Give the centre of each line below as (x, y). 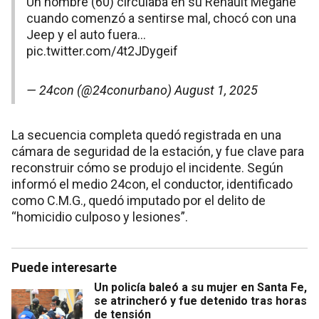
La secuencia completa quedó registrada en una (146, 135)
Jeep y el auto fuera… (86, 35)
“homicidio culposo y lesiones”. (100, 217)
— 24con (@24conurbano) (100, 90)
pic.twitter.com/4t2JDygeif (102, 51)
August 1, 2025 (216, 90)
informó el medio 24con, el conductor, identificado (152, 184)
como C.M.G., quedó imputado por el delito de (138, 201)
